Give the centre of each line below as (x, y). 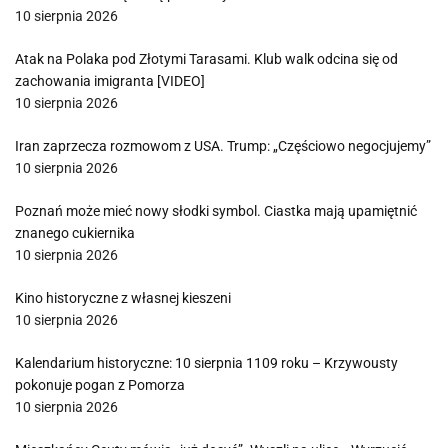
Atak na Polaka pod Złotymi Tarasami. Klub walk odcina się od (206, 59)
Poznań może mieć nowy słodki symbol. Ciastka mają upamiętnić (216, 211)
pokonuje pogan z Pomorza (100, 385)
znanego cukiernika (75, 233)
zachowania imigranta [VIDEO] (110, 81)
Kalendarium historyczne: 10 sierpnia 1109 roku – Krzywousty (206, 363)
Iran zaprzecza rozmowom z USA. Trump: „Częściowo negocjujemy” (223, 146)
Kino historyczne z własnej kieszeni (123, 298)
